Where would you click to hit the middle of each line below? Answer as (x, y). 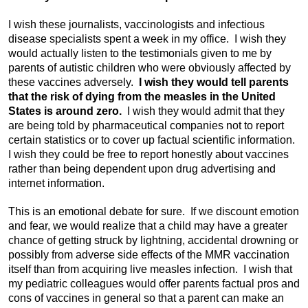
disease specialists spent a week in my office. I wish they (147, 38)
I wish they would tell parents (212, 82)
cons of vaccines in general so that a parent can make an (146, 298)
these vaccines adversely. (72, 82)
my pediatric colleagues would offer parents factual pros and (154, 283)
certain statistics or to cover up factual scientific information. (153, 140)
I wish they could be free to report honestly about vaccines (148, 154)
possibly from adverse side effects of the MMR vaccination (149, 254)
